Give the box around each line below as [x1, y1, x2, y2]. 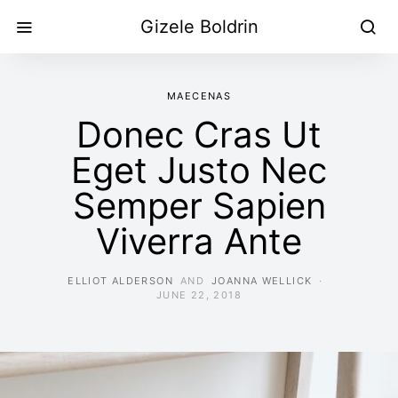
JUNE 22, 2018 [156, 289, 242, 301]
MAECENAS [167, 90, 231, 102]
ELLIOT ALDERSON [68, 275, 173, 287]
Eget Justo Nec [71, 148, 327, 192]
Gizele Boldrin [139, 16, 259, 37]
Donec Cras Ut [76, 113, 322, 156]
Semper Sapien [72, 184, 326, 227]
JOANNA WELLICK [211, 275, 313, 287]
